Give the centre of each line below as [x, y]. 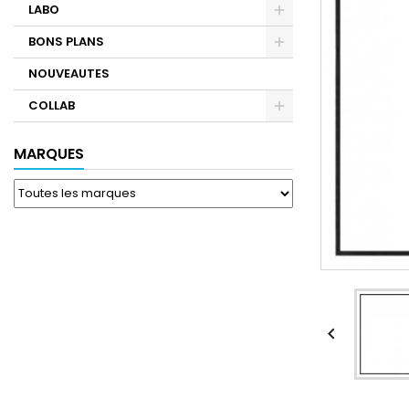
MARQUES [49, 154]
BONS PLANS [66, 42]
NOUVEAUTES [69, 73]
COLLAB [52, 105]
